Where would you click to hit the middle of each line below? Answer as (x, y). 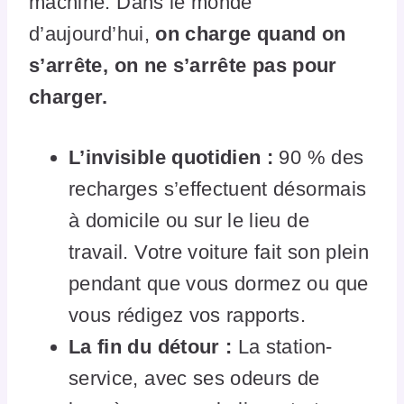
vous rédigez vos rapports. (188, 315)
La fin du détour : (151, 346)
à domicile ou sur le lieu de (189, 220)
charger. (69, 96)
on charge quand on (251, 33)
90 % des (319, 157)
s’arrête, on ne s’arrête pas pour (183, 65)
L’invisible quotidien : (171, 157)
